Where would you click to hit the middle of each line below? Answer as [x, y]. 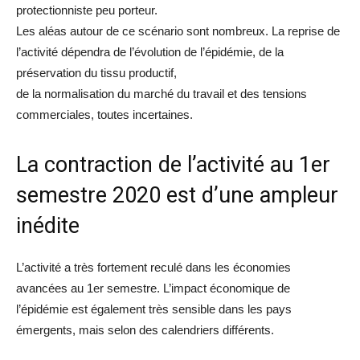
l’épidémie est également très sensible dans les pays [154, 309]
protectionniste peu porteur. [87, 10]
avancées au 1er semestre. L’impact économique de [153, 288]
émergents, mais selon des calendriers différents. [145, 330]
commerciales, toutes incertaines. [104, 115]
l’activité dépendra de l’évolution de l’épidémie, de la [150, 52]
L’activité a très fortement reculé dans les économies [153, 268]
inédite [48, 226]
